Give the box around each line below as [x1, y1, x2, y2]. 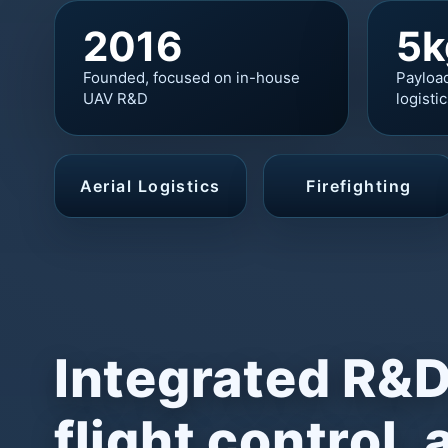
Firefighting [306, 175, 412, 196]
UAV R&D [82, 88, 148, 108]
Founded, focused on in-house [82, 67, 300, 87]
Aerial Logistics [79, 175, 221, 196]
